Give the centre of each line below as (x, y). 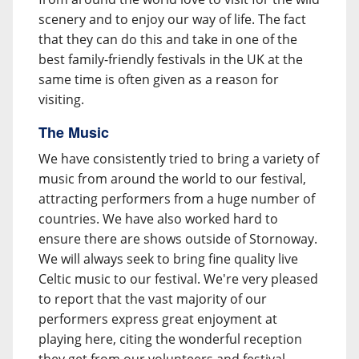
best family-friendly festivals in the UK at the (171, 59)
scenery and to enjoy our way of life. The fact (172, 19)
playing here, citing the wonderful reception (170, 339)
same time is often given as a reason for (159, 79)
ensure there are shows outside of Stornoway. (178, 239)
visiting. (61, 99)
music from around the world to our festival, (172, 179)
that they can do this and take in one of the (168, 39)
